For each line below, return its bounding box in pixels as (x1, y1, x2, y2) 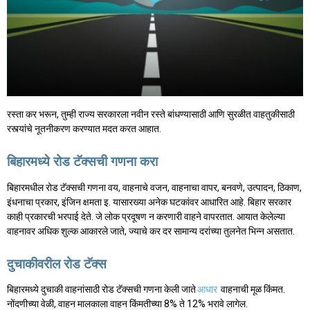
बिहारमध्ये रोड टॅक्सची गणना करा (7, 154, 158, 170)
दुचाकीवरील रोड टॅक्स (7, 255, 107, 272)
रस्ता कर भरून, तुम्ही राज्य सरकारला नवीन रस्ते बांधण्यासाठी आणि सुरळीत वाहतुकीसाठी (7, 108, 295, 120)
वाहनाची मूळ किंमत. (219, 284, 285, 295)
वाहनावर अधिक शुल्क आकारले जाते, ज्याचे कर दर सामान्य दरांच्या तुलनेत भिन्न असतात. (7, 225, 295, 237)
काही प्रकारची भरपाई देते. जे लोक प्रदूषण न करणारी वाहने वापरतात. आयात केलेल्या (7, 210, 285, 222)
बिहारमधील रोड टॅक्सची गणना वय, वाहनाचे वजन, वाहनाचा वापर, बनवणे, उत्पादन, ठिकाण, (7, 181, 302, 193)
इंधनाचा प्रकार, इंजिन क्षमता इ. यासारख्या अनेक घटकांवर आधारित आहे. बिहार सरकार (7, 196, 291, 208)
